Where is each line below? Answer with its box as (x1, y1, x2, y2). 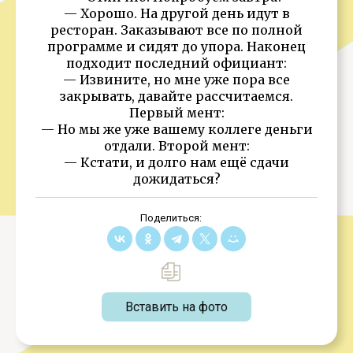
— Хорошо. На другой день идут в (63, 6, 290, 21)
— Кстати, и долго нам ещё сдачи (64, 154, 289, 170)
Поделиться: (139, 212, 202, 224)
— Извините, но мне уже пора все (63, 72, 290, 87)
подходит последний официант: (66, 55, 287, 71)
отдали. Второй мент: (103, 138, 250, 154)
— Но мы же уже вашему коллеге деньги (40, 121, 313, 137)
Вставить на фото (125, 299, 228, 314)
